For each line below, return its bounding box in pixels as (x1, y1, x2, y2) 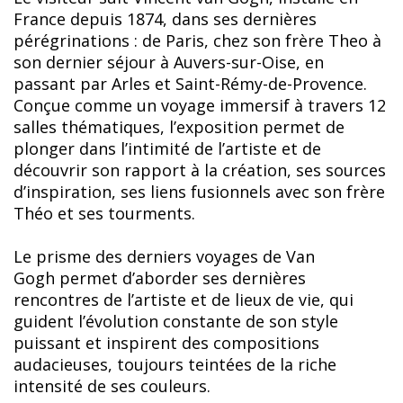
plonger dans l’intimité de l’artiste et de (13, 137, 321, 159)
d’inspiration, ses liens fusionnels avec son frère (13, 180, 385, 202)
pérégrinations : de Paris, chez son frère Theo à (13, 29, 381, 51)
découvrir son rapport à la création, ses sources (13, 158, 386, 181)
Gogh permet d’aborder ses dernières (13, 266, 306, 289)
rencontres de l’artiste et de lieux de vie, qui (13, 288, 354, 310)
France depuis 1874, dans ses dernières (13, 7, 317, 30)
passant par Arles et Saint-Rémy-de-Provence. (13, 72, 367, 94)
